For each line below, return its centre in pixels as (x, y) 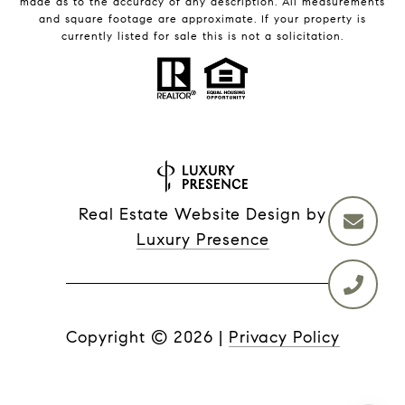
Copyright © (117, 337)
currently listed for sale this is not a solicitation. (202, 35)
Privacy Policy (284, 337)
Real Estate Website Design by (202, 214)
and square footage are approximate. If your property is (202, 18)
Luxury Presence (202, 239)
